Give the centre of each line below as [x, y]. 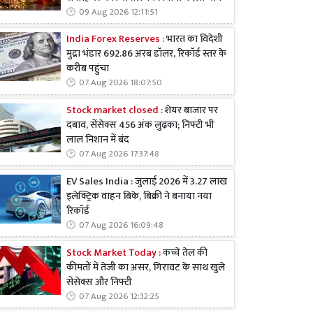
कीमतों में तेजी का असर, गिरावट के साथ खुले [146, 267]
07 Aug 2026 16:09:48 [121, 225]
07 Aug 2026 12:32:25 [119, 296]
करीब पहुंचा [88, 69]
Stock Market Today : [115, 253]
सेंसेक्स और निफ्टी [99, 282]
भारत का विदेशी [194, 39]
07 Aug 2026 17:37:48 [119, 154]
